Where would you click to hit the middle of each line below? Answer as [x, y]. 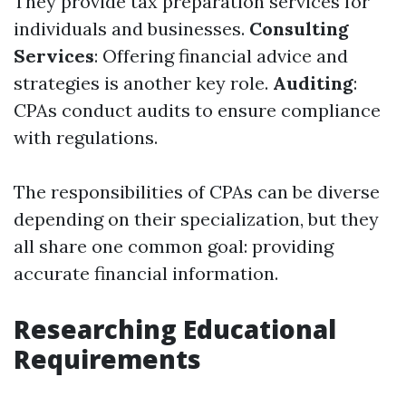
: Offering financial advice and [221, 56]
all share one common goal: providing [174, 246]
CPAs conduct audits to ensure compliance [197, 110]
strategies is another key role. [143, 83]
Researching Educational [175, 329]
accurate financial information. [146, 273]
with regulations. [86, 137]
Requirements [107, 359]
